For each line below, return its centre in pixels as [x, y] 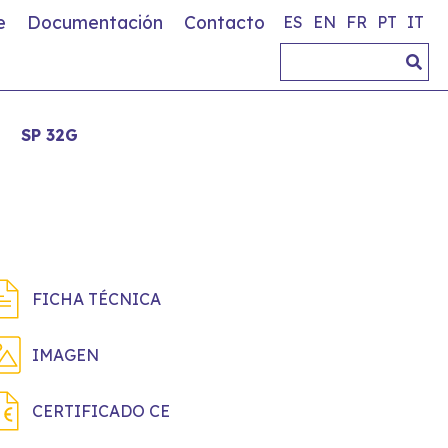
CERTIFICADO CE [101, 411]
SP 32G [49, 135]
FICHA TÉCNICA [96, 299]
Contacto [224, 22]
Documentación [95, 22]
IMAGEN [65, 355]
